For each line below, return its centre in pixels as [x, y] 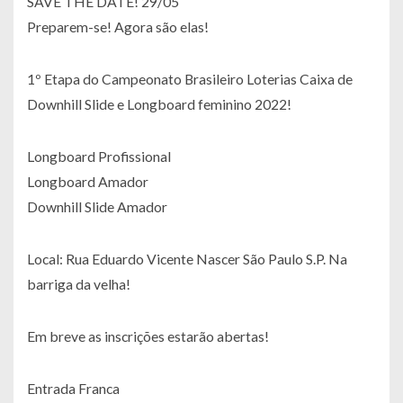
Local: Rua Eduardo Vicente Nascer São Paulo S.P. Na [187, 259]
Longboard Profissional [99, 157]
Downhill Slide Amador [97, 207]
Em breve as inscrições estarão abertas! [148, 336]
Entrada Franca [73, 389]
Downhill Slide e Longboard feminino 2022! [159, 104]
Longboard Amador [88, 182]
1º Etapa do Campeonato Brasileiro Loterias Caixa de [190, 79]
